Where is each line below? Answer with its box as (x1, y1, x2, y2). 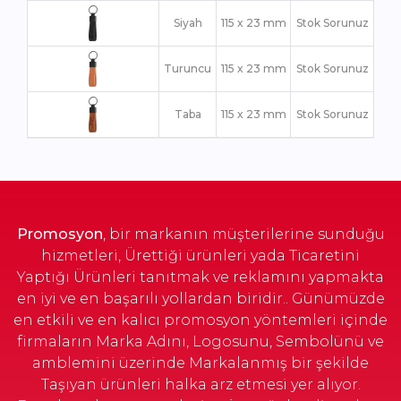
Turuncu (164, 62, 211, 75)
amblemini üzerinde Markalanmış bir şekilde (32, 354, 369, 371)
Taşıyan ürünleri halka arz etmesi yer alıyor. (40, 376, 361, 393)
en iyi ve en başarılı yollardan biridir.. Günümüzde (16, 290, 385, 307)
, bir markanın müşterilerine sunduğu (102, 226, 385, 243)
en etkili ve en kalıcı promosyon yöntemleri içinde (13, 311, 388, 328)
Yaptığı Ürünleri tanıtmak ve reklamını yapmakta (17, 269, 384, 286)
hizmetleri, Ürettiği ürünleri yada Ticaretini (41, 247, 360, 264)
